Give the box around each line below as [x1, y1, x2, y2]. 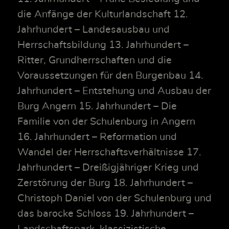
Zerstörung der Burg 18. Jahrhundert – [17, 178, 193, 189]
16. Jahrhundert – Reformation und [17, 132, 177, 143]
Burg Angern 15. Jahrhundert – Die [17, 101, 177, 112]
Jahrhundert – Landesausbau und [17, 25, 170, 35]
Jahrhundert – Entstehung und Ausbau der [17, 86, 211, 97]
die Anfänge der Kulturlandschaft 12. [17, 9, 188, 20]
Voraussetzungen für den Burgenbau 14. [17, 71, 203, 81]
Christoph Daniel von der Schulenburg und [17, 193, 212, 204]
